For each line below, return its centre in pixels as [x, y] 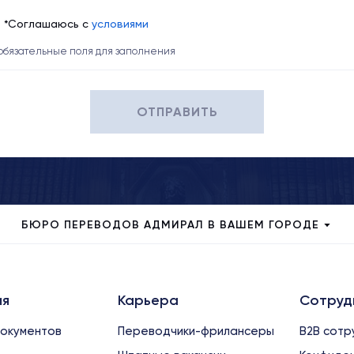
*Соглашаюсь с [48, 23]
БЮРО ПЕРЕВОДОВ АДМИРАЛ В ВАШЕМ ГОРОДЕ [264, 225]
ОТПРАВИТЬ [177, 111]
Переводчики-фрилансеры [196, 331]
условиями [120, 23]
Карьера [148, 300]
